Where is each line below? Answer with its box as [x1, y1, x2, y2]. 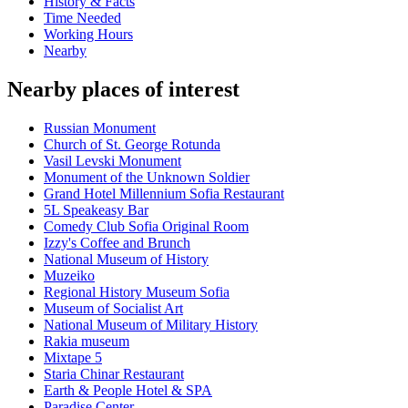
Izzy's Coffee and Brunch [44, 235, 190, 251]
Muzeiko [44, 268, 95, 284]
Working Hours [44, 26, 133, 43]
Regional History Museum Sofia [44, 284, 229, 301]
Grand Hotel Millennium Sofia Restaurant [44, 186, 284, 202]
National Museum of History [44, 251, 209, 268]
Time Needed [44, 10, 121, 26]
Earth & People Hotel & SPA [44, 382, 212, 399]
